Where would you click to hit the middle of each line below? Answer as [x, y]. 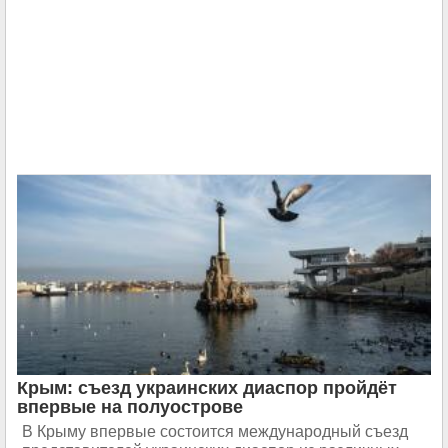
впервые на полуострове [130, 406]
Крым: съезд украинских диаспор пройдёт [207, 387]
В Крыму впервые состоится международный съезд [215, 431]
